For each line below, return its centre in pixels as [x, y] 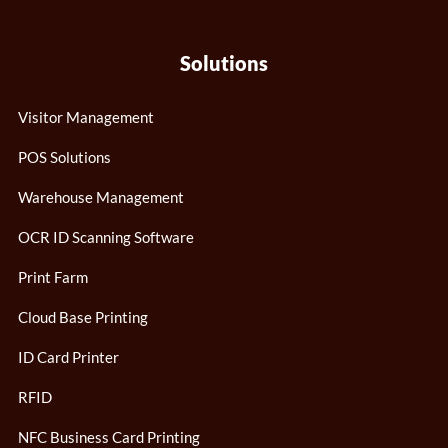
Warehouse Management [101, 196]
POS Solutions [64, 156]
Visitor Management [86, 116]
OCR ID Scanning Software [106, 236]
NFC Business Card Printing [109, 436]
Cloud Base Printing [83, 316]
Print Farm [53, 276]
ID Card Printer [68, 356]
